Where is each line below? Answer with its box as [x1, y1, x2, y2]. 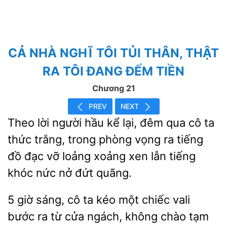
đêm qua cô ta [137, 116, 214, 129]
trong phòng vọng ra [65, 133, 177, 146]
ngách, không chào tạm [84, 210, 209, 223]
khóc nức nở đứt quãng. [8, 166, 132, 179]
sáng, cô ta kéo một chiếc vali [33, 193, 190, 206]
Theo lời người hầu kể [8, 116, 123, 129]
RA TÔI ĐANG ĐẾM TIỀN [43, 64, 184, 79]
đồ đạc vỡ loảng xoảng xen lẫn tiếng [8, 149, 196, 163]
